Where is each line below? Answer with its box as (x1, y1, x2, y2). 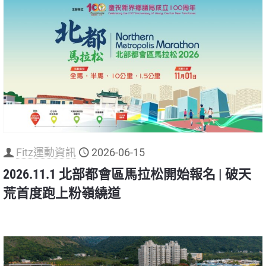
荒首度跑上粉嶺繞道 (3, 186, 121, 201)
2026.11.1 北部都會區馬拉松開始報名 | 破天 (3, 167, 251, 182)
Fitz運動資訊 (16, 146, 76, 159)
